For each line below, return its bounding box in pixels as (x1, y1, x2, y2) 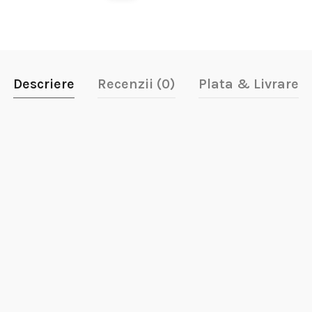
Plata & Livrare (198, 76, 299, 93)
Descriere (13, 76, 75, 93)
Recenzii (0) (97, 76, 175, 93)
